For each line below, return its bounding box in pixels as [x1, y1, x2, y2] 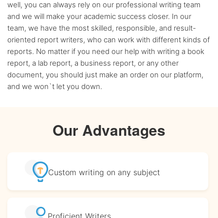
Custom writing [48, 167, 104, 177]
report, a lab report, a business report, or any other [7, 58, 179, 68]
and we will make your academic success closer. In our [7, 12, 191, 21]
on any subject [104, 167, 160, 177]
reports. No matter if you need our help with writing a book [7, 47, 204, 56]
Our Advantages [53, 119, 165, 140]
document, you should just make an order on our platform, [7, 70, 203, 79]
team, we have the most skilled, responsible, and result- [7, 23, 196, 33]
